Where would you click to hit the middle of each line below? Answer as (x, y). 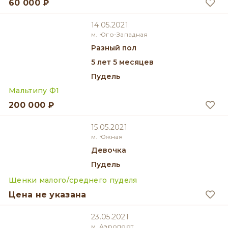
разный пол (116, 48)
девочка (112, 150)
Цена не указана (48, 195)
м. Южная (107, 137)
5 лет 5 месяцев (124, 62)
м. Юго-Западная (120, 34)
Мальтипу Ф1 (34, 91)
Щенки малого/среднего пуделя (73, 180)
